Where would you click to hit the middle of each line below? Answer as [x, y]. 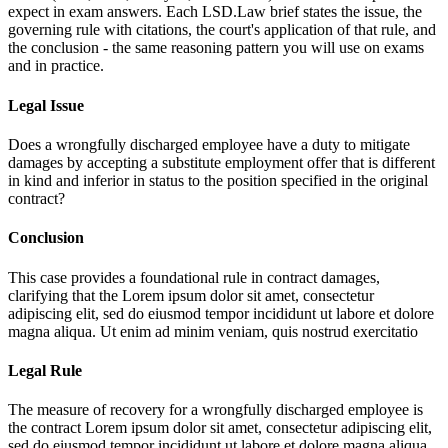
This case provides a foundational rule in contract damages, [194, 277]
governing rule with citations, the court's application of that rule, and [222, 30]
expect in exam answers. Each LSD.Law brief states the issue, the [215, 12]
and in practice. [56, 66]
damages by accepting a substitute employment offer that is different [221, 162]
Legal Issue [46, 105]
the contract [46, 428]
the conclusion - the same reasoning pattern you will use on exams [216, 48]
